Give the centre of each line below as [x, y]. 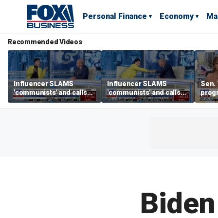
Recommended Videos [45, 42]
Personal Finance [115, 16]
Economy [177, 16]
